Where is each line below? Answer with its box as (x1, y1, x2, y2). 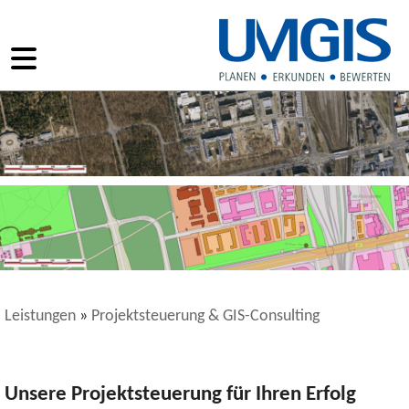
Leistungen (5, 308, 76, 324)
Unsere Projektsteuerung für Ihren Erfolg (5, 384, 356, 406)
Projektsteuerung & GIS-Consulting (91, 308, 320, 324)
